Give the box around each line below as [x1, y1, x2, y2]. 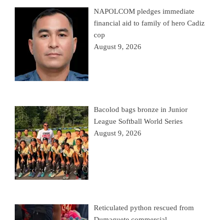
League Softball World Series [94, 117, 183, 126]
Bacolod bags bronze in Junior [94, 106, 188, 114]
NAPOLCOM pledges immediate [94, 7, 195, 15]
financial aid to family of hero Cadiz [94, 19, 205, 27]
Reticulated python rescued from [94, 204, 194, 212]
